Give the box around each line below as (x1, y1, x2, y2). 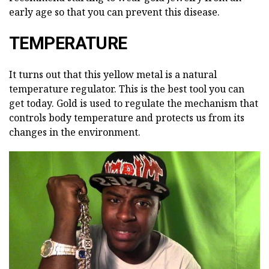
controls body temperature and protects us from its (9, 111, 244, 125)
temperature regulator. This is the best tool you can (9, 82, 244, 96)
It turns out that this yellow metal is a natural (9, 68, 217, 82)
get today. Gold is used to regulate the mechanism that (9, 97, 258, 110)
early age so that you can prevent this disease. (9, 5, 220, 19)
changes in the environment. (9, 125, 141, 139)
